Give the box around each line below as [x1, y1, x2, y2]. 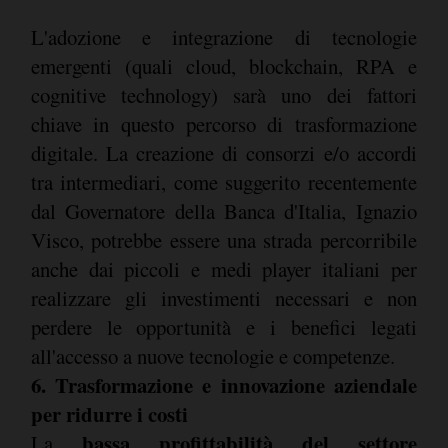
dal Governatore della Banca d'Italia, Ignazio [30, 196, 417, 225]
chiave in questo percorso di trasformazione [30, 109, 417, 138]
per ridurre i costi [30, 398, 188, 429]
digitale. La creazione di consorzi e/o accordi [30, 138, 417, 167]
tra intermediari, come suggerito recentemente [30, 167, 417, 196]
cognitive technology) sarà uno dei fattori [30, 80, 417, 109]
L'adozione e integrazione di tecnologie [30, 22, 417, 51]
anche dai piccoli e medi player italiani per [30, 254, 417, 283]
